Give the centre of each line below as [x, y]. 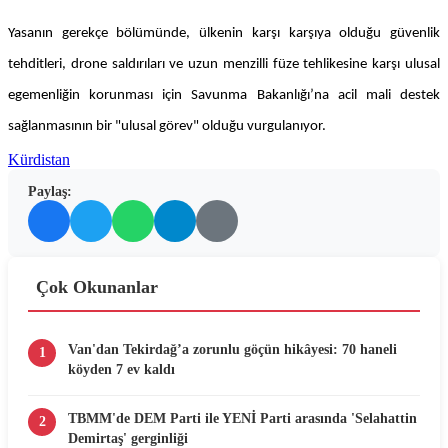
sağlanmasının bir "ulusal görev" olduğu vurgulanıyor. [167, 127]
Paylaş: [50, 192]
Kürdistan [39, 160]
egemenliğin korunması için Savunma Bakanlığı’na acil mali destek [224, 96]
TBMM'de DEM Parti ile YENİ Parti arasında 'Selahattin [242, 418]
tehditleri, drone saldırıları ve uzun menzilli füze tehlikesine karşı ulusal [224, 65]
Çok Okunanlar [97, 287]
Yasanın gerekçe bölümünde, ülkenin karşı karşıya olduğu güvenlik [224, 34]
